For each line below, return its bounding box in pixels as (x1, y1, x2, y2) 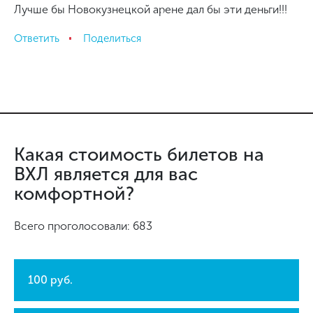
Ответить (14, 31, 59, 45)
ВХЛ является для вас (14, 163, 198, 185)
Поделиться (83, 31, 141, 45)
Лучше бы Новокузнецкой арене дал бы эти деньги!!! (14, 3, 287, 16)
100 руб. (28, 273, 73, 286)
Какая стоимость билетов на (14, 144, 264, 166)
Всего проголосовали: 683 (14, 219, 152, 233)
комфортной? (14, 183, 134, 205)
